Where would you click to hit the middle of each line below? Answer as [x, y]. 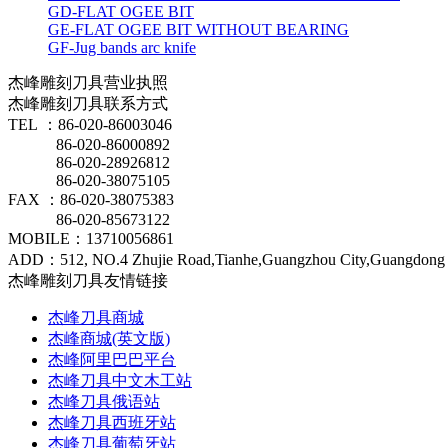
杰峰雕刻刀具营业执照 [88, 82]
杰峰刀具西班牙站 [112, 422]
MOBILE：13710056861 [91, 238]
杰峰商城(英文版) [109, 338]
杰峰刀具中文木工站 [120, 380]
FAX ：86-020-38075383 [91, 199]
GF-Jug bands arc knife [122, 47]
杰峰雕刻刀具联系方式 [88, 103]
